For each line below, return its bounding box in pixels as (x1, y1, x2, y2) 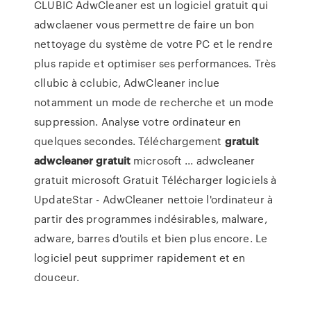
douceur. (34, 269, 80, 285)
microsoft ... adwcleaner (131, 153, 255, 168)
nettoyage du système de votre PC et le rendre (34, 36, 273, 51)
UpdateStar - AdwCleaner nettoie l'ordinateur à (34, 192, 273, 207)
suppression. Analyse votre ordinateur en (34, 114, 242, 129)
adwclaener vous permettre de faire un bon (34, 17, 255, 32)
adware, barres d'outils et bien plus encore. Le (34, 230, 267, 246)
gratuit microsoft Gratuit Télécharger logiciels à (34, 172, 277, 187)
